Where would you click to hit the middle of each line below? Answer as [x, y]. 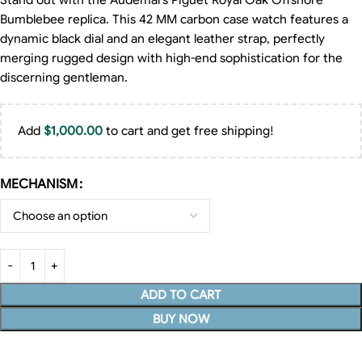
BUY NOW [181, 320]
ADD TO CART [181, 295]
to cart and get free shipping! [188, 131]
